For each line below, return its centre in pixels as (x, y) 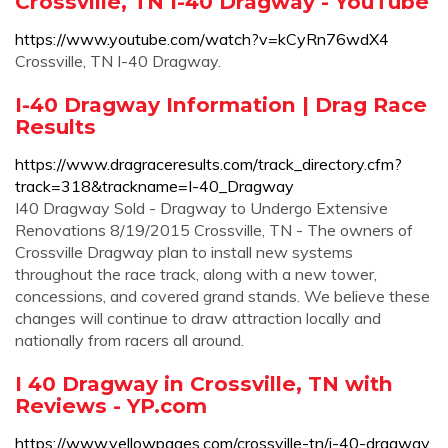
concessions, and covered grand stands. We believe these (222, 296)
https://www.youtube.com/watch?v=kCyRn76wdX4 (202, 39)
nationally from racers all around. (129, 340)
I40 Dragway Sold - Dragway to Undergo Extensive (201, 208)
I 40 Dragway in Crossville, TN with (204, 383)
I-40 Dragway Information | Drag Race (221, 104)
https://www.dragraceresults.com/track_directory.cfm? (208, 164)
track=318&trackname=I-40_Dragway (154, 186)
